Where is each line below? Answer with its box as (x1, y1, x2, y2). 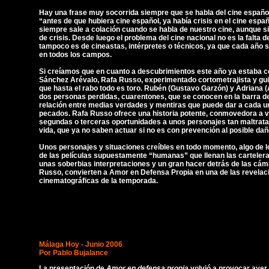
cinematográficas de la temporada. (39, 177, 158, 185)
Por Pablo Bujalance (39, 249, 108, 257)
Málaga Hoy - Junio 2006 (39, 240, 122, 249)
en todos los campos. (39, 50, 112, 59)
